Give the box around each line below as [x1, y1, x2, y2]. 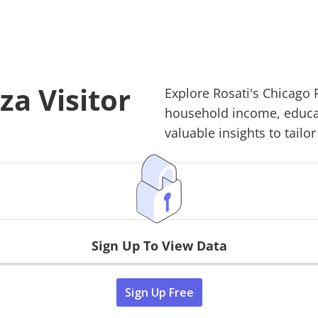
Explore [165, 84, 213, 102]
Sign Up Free [124, 284, 194, 300]
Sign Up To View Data [91, 236, 227, 254]
